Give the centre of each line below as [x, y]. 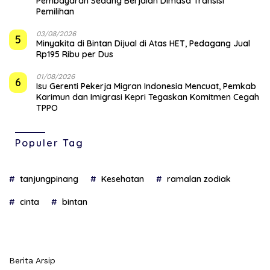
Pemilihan [55, 11]
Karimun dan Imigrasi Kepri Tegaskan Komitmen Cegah [148, 97]
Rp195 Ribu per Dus [75, 54]
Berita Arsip [32, 260]
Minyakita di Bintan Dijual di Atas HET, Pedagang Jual [143, 43]
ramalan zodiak [199, 179]
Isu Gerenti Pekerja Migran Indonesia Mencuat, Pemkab [146, 86]
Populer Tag [49, 143]
